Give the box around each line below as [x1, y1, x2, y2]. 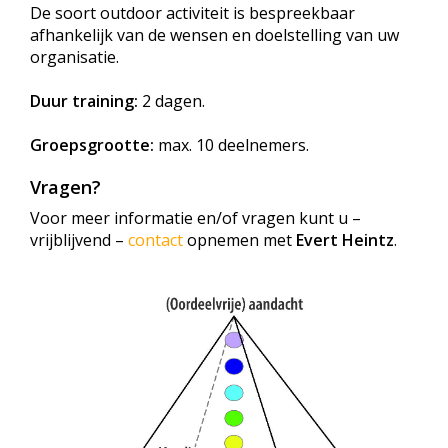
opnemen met [183, 229, 296, 252]
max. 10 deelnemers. [154, 134, 309, 157]
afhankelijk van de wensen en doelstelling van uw [30, 24, 399, 47]
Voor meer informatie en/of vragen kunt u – [30, 207, 361, 230]
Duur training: [30, 90, 138, 113]
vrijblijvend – [30, 229, 128, 252]
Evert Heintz [296, 229, 394, 252]
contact [128, 229, 183, 252]
